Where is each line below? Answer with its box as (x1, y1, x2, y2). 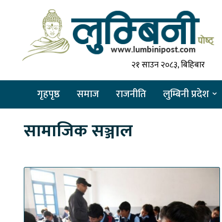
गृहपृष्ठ (37, 85, 60, 103)
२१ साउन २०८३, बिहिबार (131, 57, 205, 72)
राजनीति (116, 85, 146, 103)
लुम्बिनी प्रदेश (163, 85, 209, 103)
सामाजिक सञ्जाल (24, 116, 133, 146)
